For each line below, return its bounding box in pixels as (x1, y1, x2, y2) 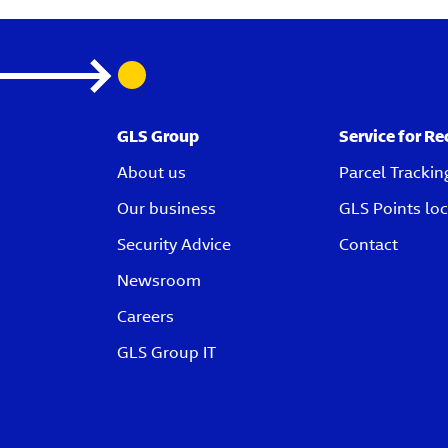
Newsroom (117, 270, 201, 292)
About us (117, 162, 186, 184)
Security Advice (117, 234, 231, 256)
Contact (339, 234, 398, 256)
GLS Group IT (117, 342, 216, 364)
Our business (117, 198, 216, 220)
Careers (117, 306, 174, 328)
